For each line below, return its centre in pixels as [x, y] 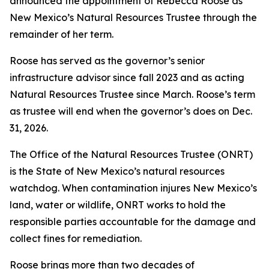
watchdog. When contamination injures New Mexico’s [133, 188]
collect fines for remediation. [76, 238]
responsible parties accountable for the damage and [133, 222]
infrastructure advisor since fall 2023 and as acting [127, 77]
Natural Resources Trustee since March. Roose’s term [132, 94]
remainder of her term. [62, 34]
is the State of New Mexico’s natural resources [117, 171]
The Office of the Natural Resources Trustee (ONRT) [131, 154]
